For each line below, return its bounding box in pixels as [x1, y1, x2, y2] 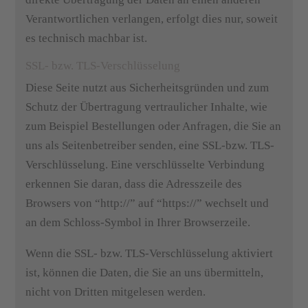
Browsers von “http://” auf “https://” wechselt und [25, 197, 269, 210]
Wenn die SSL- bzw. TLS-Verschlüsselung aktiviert [25, 247, 274, 260]
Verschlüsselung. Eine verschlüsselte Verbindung [25, 158, 265, 171]
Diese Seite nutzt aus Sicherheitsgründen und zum [25, 81, 269, 94]
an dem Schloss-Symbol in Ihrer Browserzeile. [25, 216, 251, 229]
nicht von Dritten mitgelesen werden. [25, 285, 206, 298]
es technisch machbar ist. [25, 32, 148, 45]
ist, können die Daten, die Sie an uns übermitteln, [25, 266, 264, 279]
